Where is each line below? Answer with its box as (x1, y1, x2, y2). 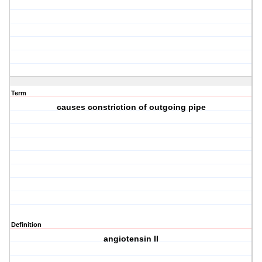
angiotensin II (104, 234, 159, 244)
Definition (11, 221, 42, 229)
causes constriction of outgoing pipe (56, 102, 206, 112)
